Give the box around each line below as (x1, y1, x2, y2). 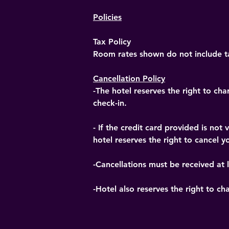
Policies (93, 12, 122, 22)
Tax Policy (93, 37, 131, 47)
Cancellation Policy (93, 74, 165, 83)
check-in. (93, 98, 127, 108)
